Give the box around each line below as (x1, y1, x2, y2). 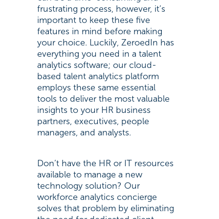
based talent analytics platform (37, 71, 159, 82)
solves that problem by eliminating (37, 203, 174, 214)
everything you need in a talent (37, 48, 161, 59)
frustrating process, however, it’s (37, 3, 165, 14)
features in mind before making (37, 26, 162, 37)
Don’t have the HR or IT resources (37, 158, 174, 169)
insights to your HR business (37, 105, 151, 115)
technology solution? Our (37, 180, 140, 191)
